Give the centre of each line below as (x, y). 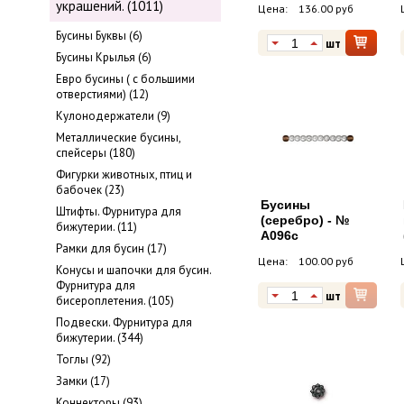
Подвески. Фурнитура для (124, 323)
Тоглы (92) (83, 360)
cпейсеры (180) (96, 153)
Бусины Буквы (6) (99, 36)
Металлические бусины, (118, 138)
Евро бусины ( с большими (125, 79)
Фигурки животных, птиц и (124, 175)
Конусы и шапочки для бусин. (133, 271)
